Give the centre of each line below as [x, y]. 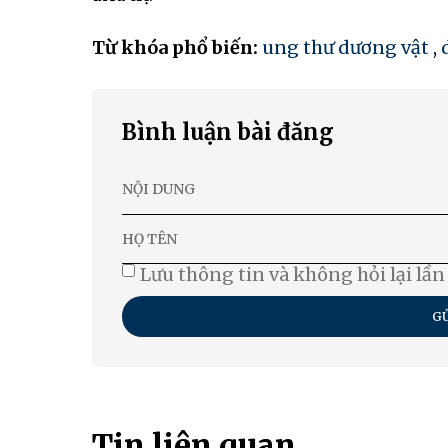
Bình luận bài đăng [228, 132]
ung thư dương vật [345, 48]
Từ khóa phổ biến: [177, 48]
